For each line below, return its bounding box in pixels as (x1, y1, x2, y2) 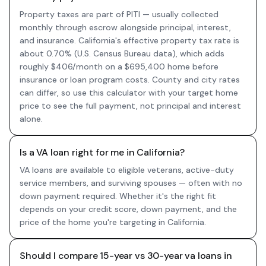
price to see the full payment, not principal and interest (20, 100, 241, 111)
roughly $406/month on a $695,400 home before (20, 61, 218, 72)
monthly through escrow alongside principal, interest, (20, 22, 231, 33)
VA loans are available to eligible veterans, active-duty (20, 164, 234, 175)
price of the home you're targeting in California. (20, 217, 206, 227)
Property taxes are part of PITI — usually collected (20, 9, 218, 20)
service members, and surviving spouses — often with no (20, 178, 242, 188)
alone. (20, 113, 43, 124)
